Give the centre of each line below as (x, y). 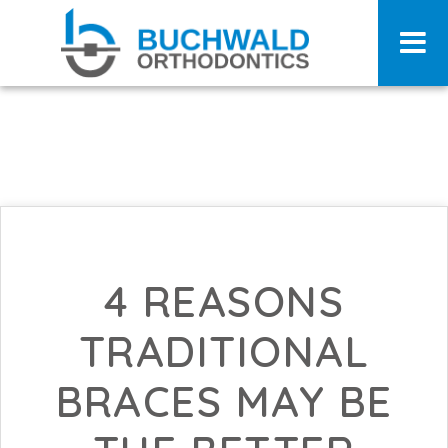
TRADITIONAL (224, 351)
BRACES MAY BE (224, 401)
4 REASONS (224, 301)
